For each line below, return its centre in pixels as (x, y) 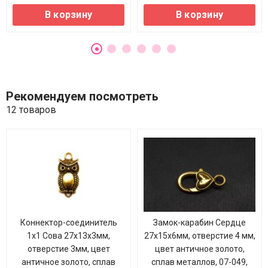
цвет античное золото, (200, 249)
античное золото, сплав (68, 262)
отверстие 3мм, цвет (68, 249)
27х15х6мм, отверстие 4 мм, (200, 236)
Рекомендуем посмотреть (82, 96)
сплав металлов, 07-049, (200, 262)
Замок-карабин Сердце (200, 223)
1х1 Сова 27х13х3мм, (68, 236)
